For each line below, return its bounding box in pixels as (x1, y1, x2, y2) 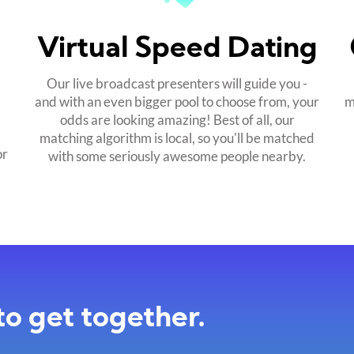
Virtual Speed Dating (36, 36, 318, 65)
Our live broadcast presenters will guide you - (47, 74, 307, 92)
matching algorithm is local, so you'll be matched (40, 129, 314, 146)
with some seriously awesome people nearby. (48, 147, 306, 164)
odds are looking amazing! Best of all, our (59, 111, 295, 128)
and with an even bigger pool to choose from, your (35, 92, 319, 110)
